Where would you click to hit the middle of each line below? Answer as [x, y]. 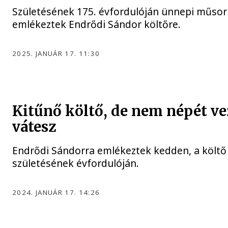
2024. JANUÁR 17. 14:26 [56, 193]
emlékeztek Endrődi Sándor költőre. [97, 24]
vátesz [34, 127]
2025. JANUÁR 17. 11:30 [56, 53]
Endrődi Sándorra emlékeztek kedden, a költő [120, 151]
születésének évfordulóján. [76, 163]
